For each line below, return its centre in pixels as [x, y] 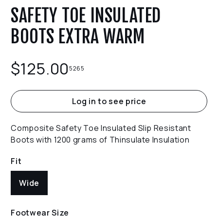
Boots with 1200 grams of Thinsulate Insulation [100, 140]
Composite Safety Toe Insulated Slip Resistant [101, 128]
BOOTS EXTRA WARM [78, 37]
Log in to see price [109, 101]
